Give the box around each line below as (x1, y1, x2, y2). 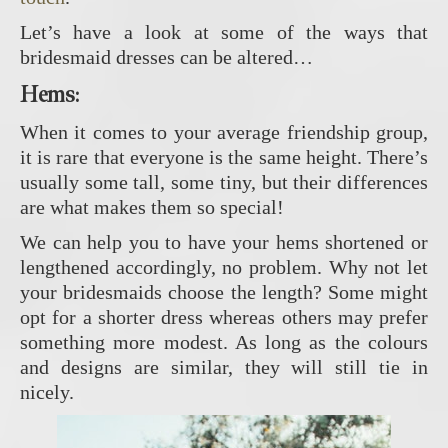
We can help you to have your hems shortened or (20, 231, 428, 254)
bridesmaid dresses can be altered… (20, 46, 313, 69)
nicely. (20, 381, 74, 404)
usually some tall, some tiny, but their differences (20, 171, 428, 194)
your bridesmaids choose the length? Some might (20, 281, 428, 304)
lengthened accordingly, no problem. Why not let (20, 256, 428, 279)
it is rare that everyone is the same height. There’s (20, 146, 428, 169)
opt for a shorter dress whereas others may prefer (20, 306, 428, 329)
